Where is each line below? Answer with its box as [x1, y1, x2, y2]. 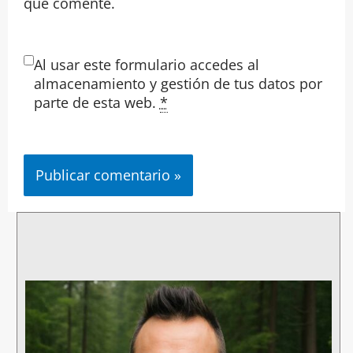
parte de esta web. [33, 92, 160, 112]
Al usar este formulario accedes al [33, 54, 259, 74]
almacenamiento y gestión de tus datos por [33, 73, 322, 93]
